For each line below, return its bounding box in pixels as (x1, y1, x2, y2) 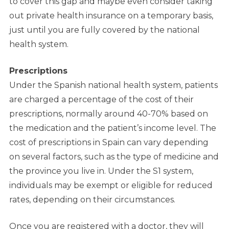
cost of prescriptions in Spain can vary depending (9, 138, 209, 148)
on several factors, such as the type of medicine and (9, 152, 219, 162)
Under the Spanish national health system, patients (9, 80, 218, 90)
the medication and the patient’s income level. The (9, 123, 216, 133)
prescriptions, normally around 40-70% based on (9, 109, 208, 119)
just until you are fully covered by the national (9, 25, 200, 35)
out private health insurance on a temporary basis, (9, 11, 213, 21)
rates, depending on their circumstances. (9, 195, 175, 205)
